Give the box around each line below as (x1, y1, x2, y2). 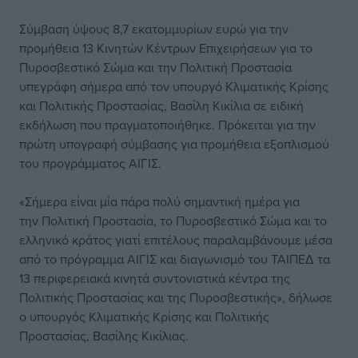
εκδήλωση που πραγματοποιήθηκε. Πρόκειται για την (19, 116, 316, 133)
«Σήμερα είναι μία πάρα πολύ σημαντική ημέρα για (19, 193, 300, 210)
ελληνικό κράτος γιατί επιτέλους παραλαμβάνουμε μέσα (19, 231, 332, 249)
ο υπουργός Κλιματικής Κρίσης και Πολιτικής (19, 308, 269, 325)
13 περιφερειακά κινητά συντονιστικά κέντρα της (19, 269, 290, 287)
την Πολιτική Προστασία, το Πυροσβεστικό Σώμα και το (19, 212, 327, 229)
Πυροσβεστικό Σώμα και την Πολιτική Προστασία (19, 58, 292, 76)
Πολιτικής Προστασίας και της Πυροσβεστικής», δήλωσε (19, 288, 332, 306)
